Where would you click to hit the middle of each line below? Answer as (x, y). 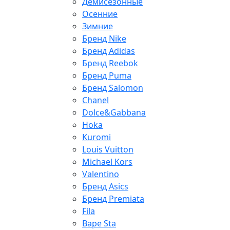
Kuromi (97, 137)
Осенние (100, 14)
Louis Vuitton (108, 150)
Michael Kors (107, 162)
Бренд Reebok (110, 63)
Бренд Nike (104, 39)
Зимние (98, 26)
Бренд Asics (105, 187)
